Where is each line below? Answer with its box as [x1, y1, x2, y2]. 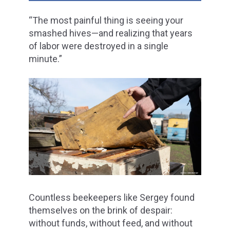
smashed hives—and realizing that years [29, 28, 193, 39]
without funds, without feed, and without [29, 218, 193, 229]
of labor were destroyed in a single [29, 41, 168, 52]
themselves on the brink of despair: [29, 205, 172, 216]
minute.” [29, 53, 62, 65]
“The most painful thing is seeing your [29, 15, 183, 26]
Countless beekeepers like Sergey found [29, 192, 195, 203]
